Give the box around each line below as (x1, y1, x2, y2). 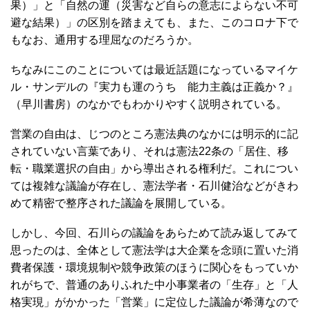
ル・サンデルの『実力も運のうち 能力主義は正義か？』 (10, 81, 298, 93)
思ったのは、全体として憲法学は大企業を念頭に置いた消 (10, 244, 298, 256)
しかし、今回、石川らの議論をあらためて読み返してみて (10, 227, 298, 239)
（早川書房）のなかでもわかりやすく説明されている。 (10, 98, 287, 110)
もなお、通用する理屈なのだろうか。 (10, 34, 199, 46)
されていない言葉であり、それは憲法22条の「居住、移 (10, 145, 289, 157)
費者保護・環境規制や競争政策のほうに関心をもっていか (10, 262, 298, 273)
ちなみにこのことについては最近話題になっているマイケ (10, 64, 298, 75)
